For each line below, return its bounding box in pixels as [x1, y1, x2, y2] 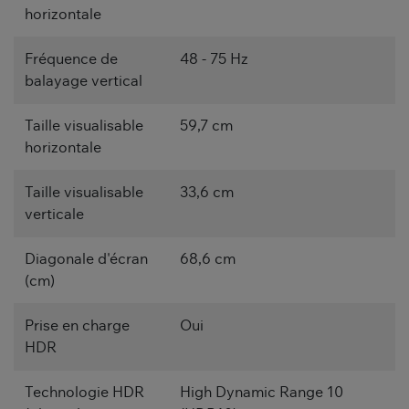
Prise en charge [25, 318, 130, 333]
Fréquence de [25, 51, 118, 67]
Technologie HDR [25, 384, 144, 400]
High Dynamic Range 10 [180, 384, 343, 400]
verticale [25, 206, 84, 222]
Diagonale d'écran [25, 251, 148, 267]
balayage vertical [25, 73, 142, 89]
